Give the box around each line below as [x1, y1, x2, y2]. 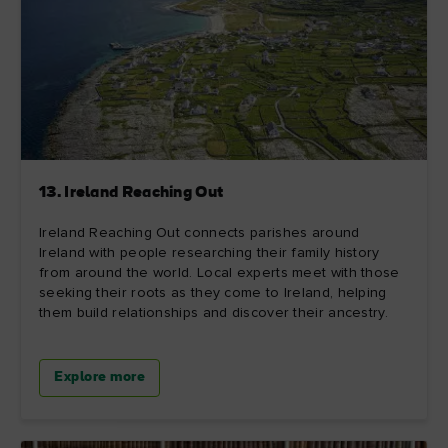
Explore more [54, 369, 145, 385]
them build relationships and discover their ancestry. [39, 305, 388, 320]
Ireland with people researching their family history [39, 245, 380, 260]
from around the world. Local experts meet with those [39, 265, 400, 280]
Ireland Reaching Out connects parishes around [39, 225, 360, 240]
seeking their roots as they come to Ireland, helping [39, 285, 387, 300]
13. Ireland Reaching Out [39, 184, 224, 201]
